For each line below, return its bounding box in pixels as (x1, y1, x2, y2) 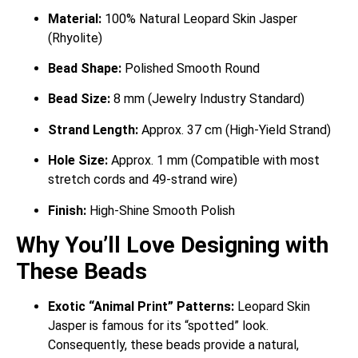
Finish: (48, 202, 86, 218)
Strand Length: (48, 121, 138, 137)
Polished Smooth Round (121, 60, 260, 76)
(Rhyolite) (48, 30, 102, 46)
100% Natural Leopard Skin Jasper (101, 10, 297, 26)
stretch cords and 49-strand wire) (48, 172, 237, 188)
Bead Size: (48, 91, 110, 107)
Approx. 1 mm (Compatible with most (108, 153, 320, 169)
